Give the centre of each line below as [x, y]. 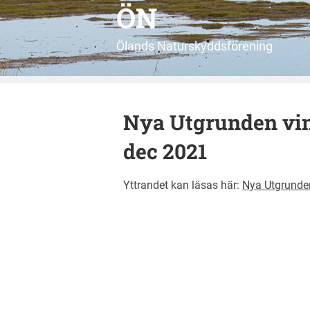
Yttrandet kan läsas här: [183, 185]
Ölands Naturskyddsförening [194, 46]
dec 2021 [165, 151]
